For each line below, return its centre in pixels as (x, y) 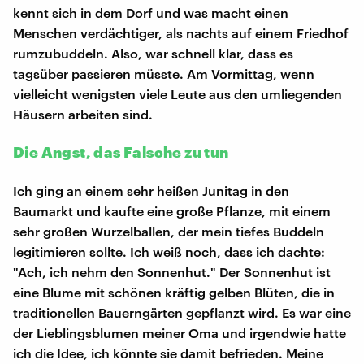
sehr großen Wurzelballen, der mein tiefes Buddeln (169, 231)
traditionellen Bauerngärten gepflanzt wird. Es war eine (182, 312)
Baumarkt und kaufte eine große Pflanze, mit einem (172, 210)
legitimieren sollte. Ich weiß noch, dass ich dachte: (169, 251)
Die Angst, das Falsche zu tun (121, 152)
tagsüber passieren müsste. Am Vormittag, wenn (164, 73)
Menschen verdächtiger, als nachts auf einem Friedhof (181, 32)
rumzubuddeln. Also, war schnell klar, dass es (153, 53)
